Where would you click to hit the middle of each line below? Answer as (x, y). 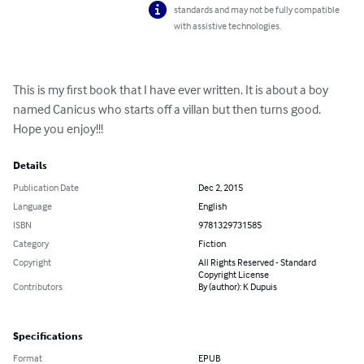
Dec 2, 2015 (221, 188)
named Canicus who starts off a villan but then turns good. (168, 109)
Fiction (212, 244)
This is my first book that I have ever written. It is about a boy (172, 90)
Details (30, 166)
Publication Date (46, 188)
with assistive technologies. (228, 26)
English (212, 206)
